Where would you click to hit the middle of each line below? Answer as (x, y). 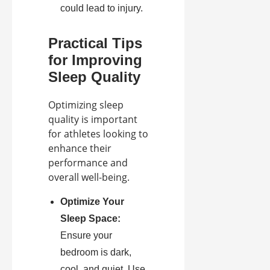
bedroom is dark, (96, 253)
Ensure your (86, 236)
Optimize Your (92, 202)
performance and (88, 163)
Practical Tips (95, 43)
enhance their (80, 149)
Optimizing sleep (86, 105)
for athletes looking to (98, 134)
